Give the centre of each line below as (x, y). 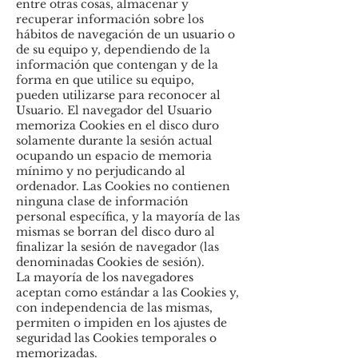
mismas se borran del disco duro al (115, 232)
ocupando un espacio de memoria (114, 156)
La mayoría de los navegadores (105, 277)
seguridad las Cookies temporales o (116, 338)
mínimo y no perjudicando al (101, 171)
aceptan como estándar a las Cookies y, (127, 292)
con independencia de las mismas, (114, 308)
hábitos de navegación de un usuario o (125, 34)
